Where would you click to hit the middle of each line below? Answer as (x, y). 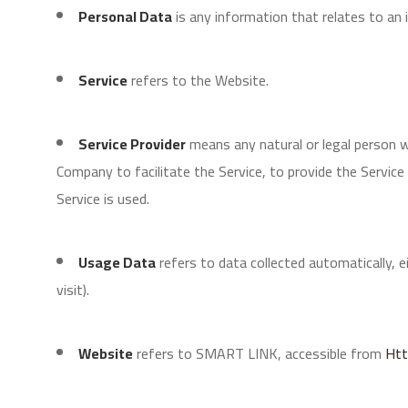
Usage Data (117, 262)
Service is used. (103, 199)
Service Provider (132, 144)
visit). (73, 290)
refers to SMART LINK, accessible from (259, 353)
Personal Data (125, 16)
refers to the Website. (200, 80)
